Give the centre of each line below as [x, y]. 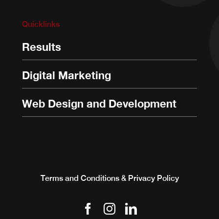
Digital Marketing [66, 76]
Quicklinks [41, 24]
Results [41, 47]
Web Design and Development [99, 104]
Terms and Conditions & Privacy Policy [109, 178]
